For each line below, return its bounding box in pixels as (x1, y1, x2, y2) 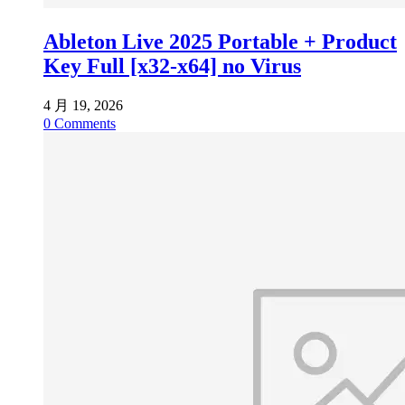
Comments (51, 115, 116, 131)
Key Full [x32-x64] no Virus (43, 53, 301, 78)
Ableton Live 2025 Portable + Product (43, 29, 397, 53)
